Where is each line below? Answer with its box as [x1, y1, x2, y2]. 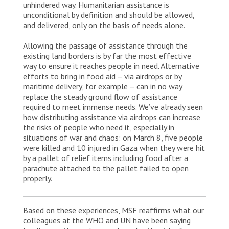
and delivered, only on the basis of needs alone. [23, 20, 189, 31]
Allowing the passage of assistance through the [23, 40, 188, 51]
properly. [23, 173, 52, 184]
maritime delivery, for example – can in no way [23, 81, 182, 92]
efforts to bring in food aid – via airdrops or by [23, 71, 181, 82]
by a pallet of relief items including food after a [23, 153, 188, 164]
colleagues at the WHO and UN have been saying [23, 215, 191, 226]
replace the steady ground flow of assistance [23, 91, 177, 102]
